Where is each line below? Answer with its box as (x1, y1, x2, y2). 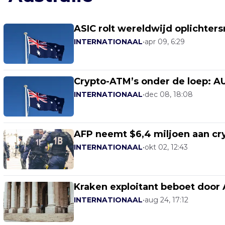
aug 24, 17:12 (145, 195, 188, 204)
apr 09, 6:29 (145, 37, 185, 46)
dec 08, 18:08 (145, 90, 193, 99)
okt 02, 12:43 (145, 143, 188, 152)
